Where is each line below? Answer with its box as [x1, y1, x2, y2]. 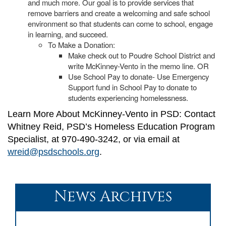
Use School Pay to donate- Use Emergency [68, 71, 209, 82]
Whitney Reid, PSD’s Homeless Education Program [8, 122, 215, 132]
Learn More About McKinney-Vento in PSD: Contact [8, 109, 215, 120]
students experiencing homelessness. [68, 92, 190, 103]
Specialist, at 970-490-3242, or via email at [8, 134, 180, 145]
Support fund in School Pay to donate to [68, 82, 197, 93]
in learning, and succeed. [28, 29, 108, 40]
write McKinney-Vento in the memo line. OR [68, 61, 209, 72]
